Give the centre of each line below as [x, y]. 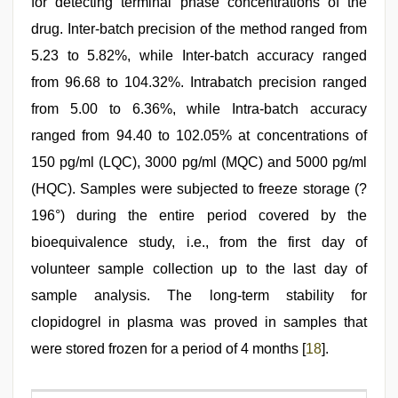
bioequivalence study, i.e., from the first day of [199, 242]
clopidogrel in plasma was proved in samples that [199, 322]
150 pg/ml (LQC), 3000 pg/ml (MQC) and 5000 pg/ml [199, 162]
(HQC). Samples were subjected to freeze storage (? [199, 189]
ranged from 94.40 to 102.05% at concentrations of [199, 135]
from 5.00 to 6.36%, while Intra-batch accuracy [199, 109]
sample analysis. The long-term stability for [199, 295]
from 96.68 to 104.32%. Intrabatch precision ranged [199, 82]
